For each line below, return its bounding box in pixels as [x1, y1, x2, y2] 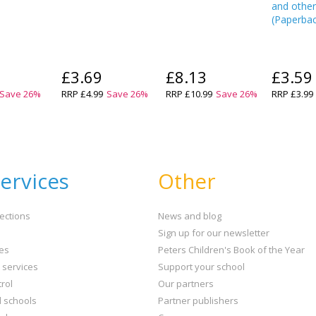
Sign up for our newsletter [158, 226, 269, 239]
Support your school [158, 260, 245, 273]
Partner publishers [158, 293, 238, 307]
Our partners [158, 276, 214, 290]
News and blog [158, 209, 221, 222]
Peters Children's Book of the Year [158, 243, 305, 256]
